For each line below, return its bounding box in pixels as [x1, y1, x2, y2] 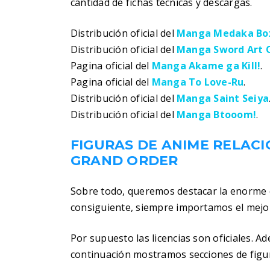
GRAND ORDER [71, 152, 178, 169]
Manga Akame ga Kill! [151, 59, 261, 72]
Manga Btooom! [177, 108, 257, 121]
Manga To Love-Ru [151, 75, 244, 89]
